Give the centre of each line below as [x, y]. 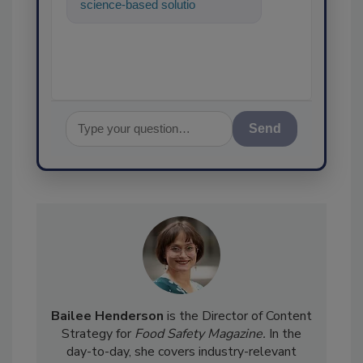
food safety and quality [139, 21]
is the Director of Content [238, 350]
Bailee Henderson [107, 350]
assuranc [105, 38]
